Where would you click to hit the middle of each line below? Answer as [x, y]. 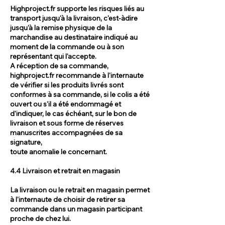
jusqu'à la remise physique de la [61, 27]
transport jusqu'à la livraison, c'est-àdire [74, 18]
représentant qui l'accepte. [53, 56]
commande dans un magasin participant [76, 209]
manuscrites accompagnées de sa [66, 132]
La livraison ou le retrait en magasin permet [80, 190]
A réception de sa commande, [59, 66]
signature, [26, 142]
